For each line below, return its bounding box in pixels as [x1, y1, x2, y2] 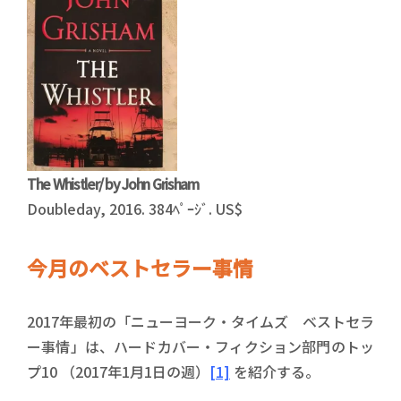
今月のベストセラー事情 [27, 252, 253, 283]
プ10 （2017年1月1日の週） [27, 360, 209, 382]
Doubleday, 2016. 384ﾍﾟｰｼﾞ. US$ [27, 197, 243, 219]
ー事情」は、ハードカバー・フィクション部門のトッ [27, 335, 374, 357]
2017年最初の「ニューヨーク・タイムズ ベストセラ [27, 310, 374, 332]
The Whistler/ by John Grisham [27, 172, 199, 194]
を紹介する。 [230, 360, 320, 382]
